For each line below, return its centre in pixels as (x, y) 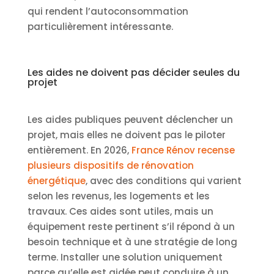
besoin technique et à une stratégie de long (132, 242)
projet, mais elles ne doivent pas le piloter (126, 135)
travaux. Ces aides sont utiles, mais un (120, 211)
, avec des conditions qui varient (163, 180)
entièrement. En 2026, (79, 150)
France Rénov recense (183, 150)
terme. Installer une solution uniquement (125, 257)
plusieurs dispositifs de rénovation (110, 165)
